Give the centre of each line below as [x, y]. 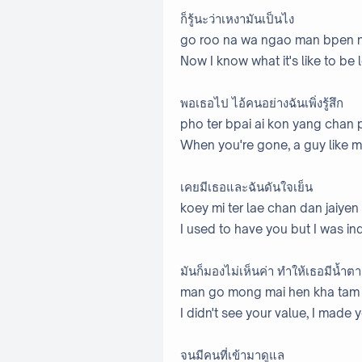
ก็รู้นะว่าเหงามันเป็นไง [237, 19]
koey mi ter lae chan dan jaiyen [269, 208]
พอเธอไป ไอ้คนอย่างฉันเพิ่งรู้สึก [262, 103]
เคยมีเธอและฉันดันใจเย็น [248, 187]
